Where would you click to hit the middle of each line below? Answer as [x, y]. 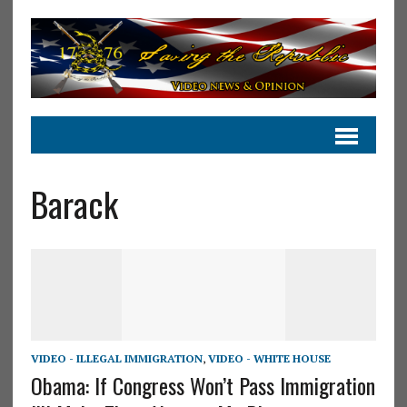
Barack [74, 203]
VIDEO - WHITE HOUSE [269, 358]
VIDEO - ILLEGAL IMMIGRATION [116, 358]
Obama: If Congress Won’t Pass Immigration [203, 385]
